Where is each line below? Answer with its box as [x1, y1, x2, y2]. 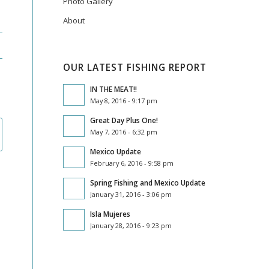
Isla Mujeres [90, 209, 131, 219]
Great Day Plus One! [90, 115, 159, 125]
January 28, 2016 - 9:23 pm [90, 221, 172, 230]
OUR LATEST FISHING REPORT [63, 61, 207, 74]
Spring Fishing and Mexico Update [90, 178, 206, 187]
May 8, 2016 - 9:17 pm [90, 96, 158, 105]
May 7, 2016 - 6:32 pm [90, 127, 158, 136]
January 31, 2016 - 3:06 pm [90, 190, 172, 199]
